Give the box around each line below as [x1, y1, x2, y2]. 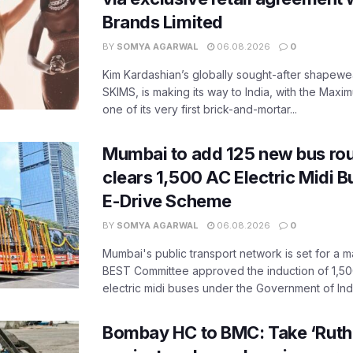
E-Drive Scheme [102, 190, 232, 211]
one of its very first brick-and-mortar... [102, 102, 297, 116]
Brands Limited [102, 11, 223, 32]
